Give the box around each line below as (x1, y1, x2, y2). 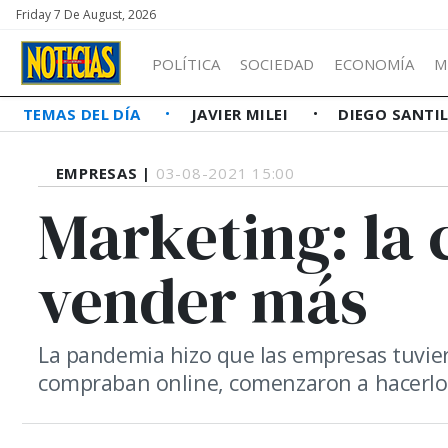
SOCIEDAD (240, 53, 314, 74)
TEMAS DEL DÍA (23, 104, 146, 124)
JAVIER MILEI (190, 104, 293, 124)
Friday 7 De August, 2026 (16, 6, 156, 23)
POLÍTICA (152, 53, 220, 74)
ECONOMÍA (334, 53, 414, 74)
